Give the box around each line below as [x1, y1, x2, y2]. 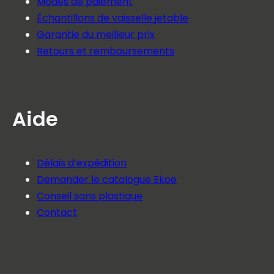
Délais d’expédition [37, 156, 127, 170]
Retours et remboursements [37, 44, 174, 58]
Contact [37, 206, 77, 220]
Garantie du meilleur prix [37, 28, 155, 42]
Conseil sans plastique [37, 189, 143, 203]
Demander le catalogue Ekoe [37, 172, 177, 187]
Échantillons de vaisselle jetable [37, 11, 188, 25]
